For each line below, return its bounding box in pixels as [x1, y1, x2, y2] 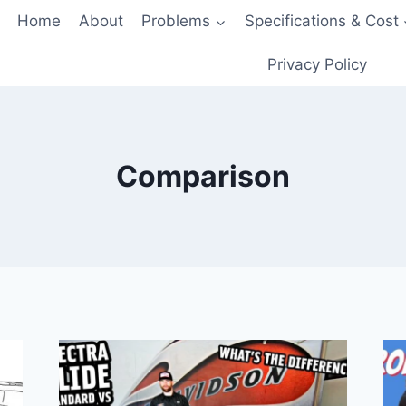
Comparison [116, 158, 290, 194]
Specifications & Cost [244, 12, 399, 31]
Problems [141, 12, 211, 31]
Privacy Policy [267, 54, 367, 73]
